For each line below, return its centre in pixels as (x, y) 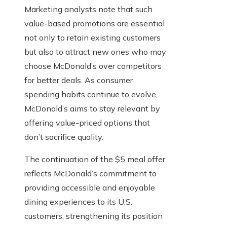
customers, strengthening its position (93, 216)
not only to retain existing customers (92, 38)
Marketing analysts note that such (88, 9)
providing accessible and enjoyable (90, 188)
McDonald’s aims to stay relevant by (92, 109)
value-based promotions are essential (94, 24)
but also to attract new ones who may (95, 52)
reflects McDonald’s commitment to (90, 174)
